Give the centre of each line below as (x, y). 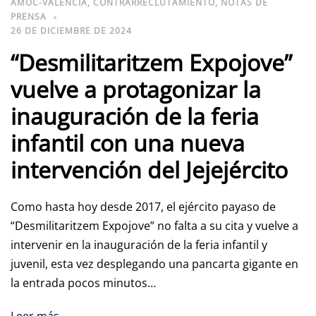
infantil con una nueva (128, 143)
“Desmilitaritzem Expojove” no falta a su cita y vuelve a (154, 226)
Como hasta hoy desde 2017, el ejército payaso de (143, 207)
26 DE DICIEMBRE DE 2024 (71, 31)
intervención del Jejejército (149, 170)
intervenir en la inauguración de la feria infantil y (139, 245)
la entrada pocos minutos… (83, 283)
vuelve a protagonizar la (136, 90)
